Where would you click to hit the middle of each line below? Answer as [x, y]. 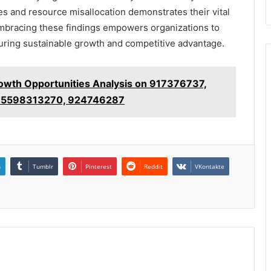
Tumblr [43, 167]
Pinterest [99, 167]
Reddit [153, 167]
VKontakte [210, 167]
